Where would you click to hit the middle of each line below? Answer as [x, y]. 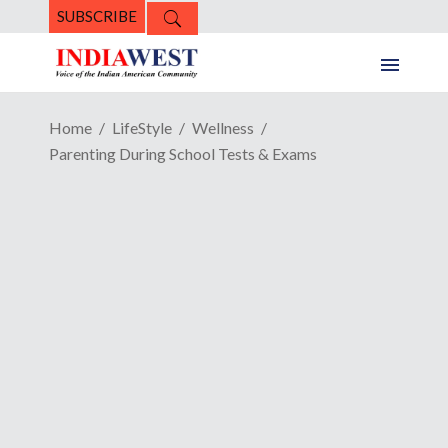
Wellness [223, 128]
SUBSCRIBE [97, 16]
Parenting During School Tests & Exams [183, 154]
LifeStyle [142, 128]
